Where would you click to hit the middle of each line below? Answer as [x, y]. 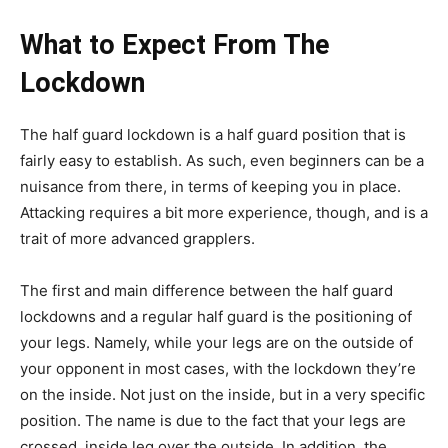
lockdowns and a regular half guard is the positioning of [216, 316]
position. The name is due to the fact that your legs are [213, 420]
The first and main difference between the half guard [206, 290]
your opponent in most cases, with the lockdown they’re [218, 368]
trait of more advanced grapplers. [137, 238]
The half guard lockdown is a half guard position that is [213, 134]
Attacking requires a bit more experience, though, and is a [224, 212]
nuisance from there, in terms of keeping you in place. [210, 186]
